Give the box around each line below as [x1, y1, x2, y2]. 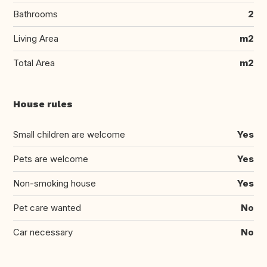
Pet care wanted [13, 202, 81, 214]
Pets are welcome [13, 153, 88, 165]
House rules [13, 98, 73, 110]
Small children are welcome [13, 129, 125, 141]
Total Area [13, 57, 55, 69]
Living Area [13, 33, 58, 45]
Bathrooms [13, 8, 58, 20]
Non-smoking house [13, 178, 96, 190]
